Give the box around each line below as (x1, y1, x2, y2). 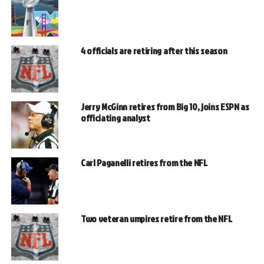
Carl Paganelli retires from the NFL (80, 156, 207, 170)
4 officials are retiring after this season (80, 44, 227, 58)
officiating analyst (80, 111, 150, 125)
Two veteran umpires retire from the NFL (80, 212, 232, 226)
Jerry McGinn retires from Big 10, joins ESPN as (80, 100, 249, 114)
